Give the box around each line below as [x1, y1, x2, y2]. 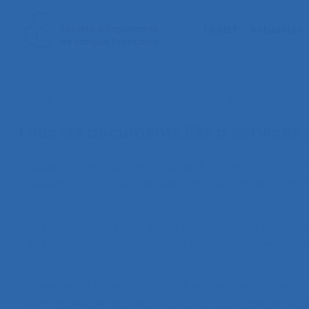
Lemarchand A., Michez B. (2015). [26, 279, 192, 293]
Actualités [250, 23, 303, 37]
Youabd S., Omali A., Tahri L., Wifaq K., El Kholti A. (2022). [26, 160, 302, 175]
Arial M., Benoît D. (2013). [26, 219, 149, 234]
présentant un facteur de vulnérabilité [26, 177, 222, 191]
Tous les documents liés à [17, 121, 230, 143]
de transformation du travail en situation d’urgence [26, 236, 290, 250]
